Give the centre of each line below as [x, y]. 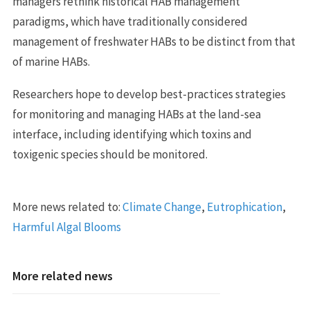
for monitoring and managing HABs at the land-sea [136, 114]
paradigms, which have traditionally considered [130, 21]
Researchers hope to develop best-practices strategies [149, 94]
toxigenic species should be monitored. [110, 154]
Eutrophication [244, 207]
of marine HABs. [51, 61]
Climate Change [162, 207]
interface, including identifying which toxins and [132, 134]
